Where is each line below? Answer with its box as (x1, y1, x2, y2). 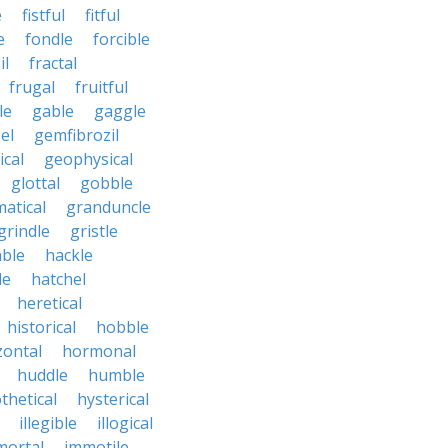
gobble (80, 172, 133, 194)
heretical (17, 292, 82, 314)
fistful (22, 4, 65, 26)
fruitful (75, 76, 128, 98)
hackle (45, 244, 93, 266)
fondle (25, 28, 73, 50)
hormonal (62, 340, 136, 362)
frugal (9, 76, 55, 98)
